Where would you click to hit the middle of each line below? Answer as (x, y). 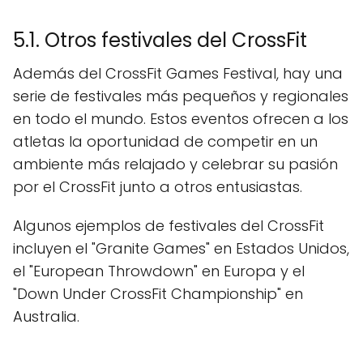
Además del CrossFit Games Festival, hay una (178, 73)
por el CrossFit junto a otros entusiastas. (158, 186)
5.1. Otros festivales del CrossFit (160, 40)
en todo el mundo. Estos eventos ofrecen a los (181, 118)
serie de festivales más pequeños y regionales (181, 96)
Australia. (46, 316)
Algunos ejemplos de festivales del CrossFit (169, 225)
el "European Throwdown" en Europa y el (159, 271)
